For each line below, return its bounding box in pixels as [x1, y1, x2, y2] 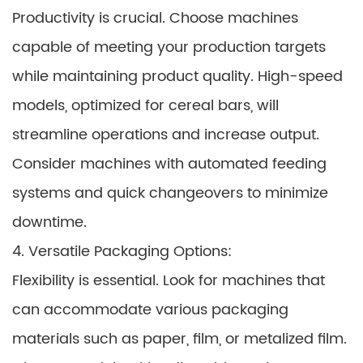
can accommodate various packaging [12, 298, 288, 322]
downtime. [12, 211, 87, 234]
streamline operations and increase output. [12, 123, 319, 147]
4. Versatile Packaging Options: [12, 240, 232, 263]
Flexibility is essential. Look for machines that [12, 269, 325, 293]
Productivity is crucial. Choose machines [12, 6, 298, 30]
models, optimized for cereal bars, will [12, 94, 279, 117]
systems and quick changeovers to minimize [12, 181, 328, 205]
